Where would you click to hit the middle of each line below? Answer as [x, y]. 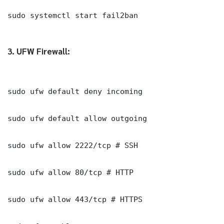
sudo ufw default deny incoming [75, 91]
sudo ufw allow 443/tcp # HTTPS [75, 199]
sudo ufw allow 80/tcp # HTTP [70, 172]
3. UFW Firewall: [39, 51]
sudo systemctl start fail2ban [73, 15]
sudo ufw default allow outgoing [77, 118]
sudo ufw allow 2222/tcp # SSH [73, 145]
